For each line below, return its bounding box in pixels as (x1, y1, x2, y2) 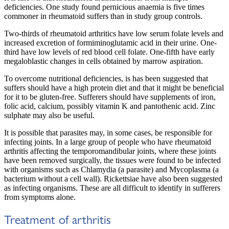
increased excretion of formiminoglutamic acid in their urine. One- (4, 38, 217, 48)
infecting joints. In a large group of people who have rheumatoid (4, 138, 211, 147)
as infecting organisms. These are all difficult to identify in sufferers (4, 184, 220, 193)
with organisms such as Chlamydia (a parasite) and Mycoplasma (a (4, 165, 219, 174)
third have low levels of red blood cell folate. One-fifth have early (4, 48, 215, 57)
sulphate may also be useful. (4, 111, 95, 120)
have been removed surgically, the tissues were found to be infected (4, 156, 221, 165)
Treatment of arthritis (4, 210, 111, 228)
